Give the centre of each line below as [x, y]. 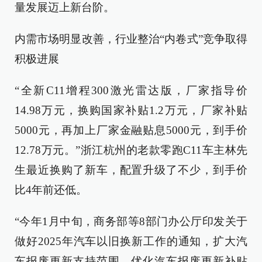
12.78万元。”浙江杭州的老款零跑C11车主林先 [131, 150]
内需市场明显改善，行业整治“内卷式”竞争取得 [131, 39]
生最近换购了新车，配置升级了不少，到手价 [131, 170]
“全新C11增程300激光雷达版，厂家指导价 [131, 90]
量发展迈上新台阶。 [65, 7]
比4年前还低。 [51, 190]
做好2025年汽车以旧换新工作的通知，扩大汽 [131, 241]
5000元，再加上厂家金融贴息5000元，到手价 [131, 130]
